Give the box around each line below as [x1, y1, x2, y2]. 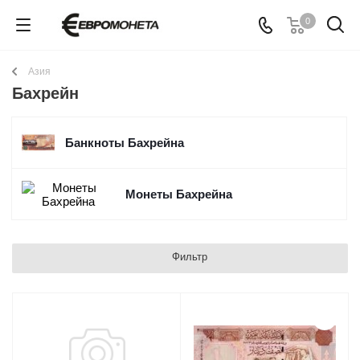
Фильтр [171, 251, 207, 263]
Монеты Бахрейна [125, 187, 232, 201]
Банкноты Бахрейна [65, 136, 184, 149]
